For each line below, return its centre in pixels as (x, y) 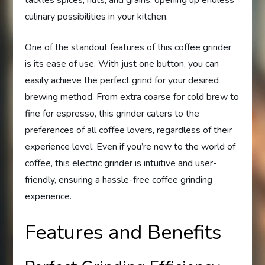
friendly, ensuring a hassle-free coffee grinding (119, 180)
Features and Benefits (123, 232)
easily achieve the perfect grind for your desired (122, 80)
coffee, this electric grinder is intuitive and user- (121, 163)
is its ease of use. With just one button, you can (122, 64)
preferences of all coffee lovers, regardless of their (129, 130)
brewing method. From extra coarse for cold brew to (132, 97)
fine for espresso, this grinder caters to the (112, 113)
